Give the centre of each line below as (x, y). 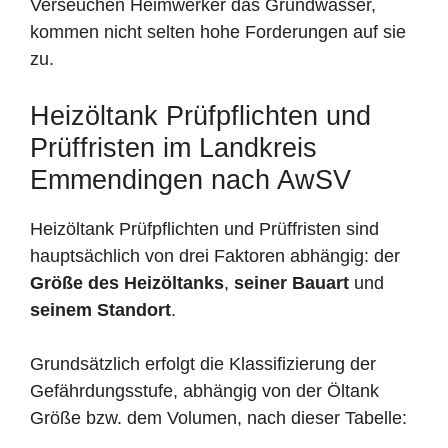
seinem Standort (100, 309)
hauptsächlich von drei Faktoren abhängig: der (215, 255)
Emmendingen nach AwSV (190, 179)
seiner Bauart (291, 282)
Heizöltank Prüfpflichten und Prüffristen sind (204, 228)
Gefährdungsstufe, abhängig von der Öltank (204, 390)
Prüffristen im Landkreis (173, 147)
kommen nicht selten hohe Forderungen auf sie (218, 31)
